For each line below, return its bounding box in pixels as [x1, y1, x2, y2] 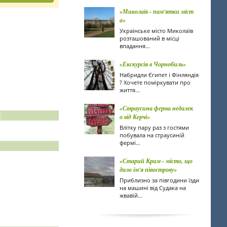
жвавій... [120, 192, 142, 199]
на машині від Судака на [120, 184, 186, 192]
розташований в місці [120, 34, 179, 42]
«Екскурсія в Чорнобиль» [120, 60, 186, 68]
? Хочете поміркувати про [120, 79, 191, 86]
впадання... [120, 42, 150, 50]
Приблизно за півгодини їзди [120, 176, 199, 184]
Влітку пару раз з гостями [120, 124, 189, 131]
